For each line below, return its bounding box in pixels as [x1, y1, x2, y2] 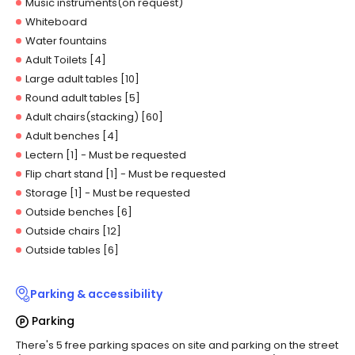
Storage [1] [25, 185, 85, 200]
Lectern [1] [25, 147, 81, 162]
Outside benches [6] [25, 204, 132, 219]
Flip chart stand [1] [25, 166, 120, 181]
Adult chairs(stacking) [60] [25, 109, 163, 124]
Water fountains [25, 33, 107, 48]
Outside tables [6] [25, 242, 119, 258]
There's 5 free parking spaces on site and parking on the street [16, 338, 338, 353]
